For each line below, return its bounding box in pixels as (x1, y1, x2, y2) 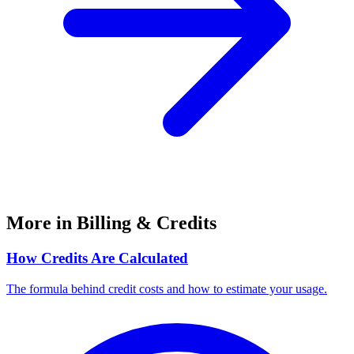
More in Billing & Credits (6, 213, 217, 234)
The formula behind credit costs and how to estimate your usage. (6, 281, 327, 296)
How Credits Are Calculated (6, 249, 188, 266)
